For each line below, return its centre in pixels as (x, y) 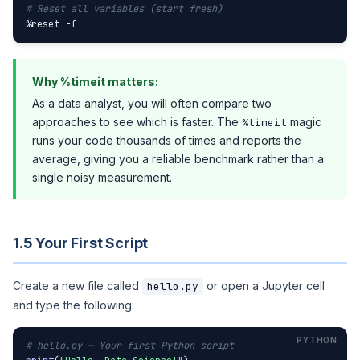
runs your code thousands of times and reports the (167, 140)
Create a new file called (78, 286)
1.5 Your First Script (81, 243)
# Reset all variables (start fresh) (124, 9)
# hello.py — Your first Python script (130, 346)
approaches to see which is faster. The (137, 122)
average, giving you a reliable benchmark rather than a (178, 159)
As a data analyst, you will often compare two (152, 103)
